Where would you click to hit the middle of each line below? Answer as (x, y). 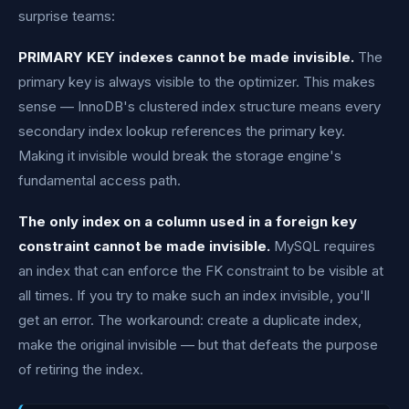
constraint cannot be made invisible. (144, 246)
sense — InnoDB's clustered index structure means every (199, 106)
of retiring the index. (81, 369)
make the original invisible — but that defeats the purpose (198, 345)
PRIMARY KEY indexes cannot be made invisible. (186, 57)
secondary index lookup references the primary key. (182, 131)
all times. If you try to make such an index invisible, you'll (194, 295)
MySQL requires (323, 246)
